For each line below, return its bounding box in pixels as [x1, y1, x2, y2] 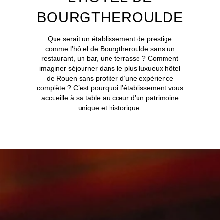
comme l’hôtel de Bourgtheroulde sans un [45, 45, 175, 53]
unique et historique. [78, 104, 142, 112]
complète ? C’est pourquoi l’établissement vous [36, 84, 183, 92]
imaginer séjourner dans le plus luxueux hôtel [39, 64, 181, 73]
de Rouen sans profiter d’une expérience [46, 74, 173, 82]
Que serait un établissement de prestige [48, 35, 172, 43]
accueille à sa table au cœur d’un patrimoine [41, 94, 179, 102]
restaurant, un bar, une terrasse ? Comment [41, 55, 179, 63]
